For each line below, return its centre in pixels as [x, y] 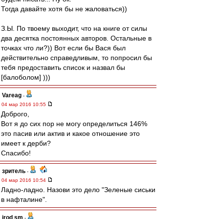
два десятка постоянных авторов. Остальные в [76, 38]
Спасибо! [16, 153]
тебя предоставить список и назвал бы [63, 67]
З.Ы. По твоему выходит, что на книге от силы [74, 28]
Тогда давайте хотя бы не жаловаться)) [64, 9]
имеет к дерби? [26, 143]
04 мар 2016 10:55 [24, 104]
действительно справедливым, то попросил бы [77, 58]
